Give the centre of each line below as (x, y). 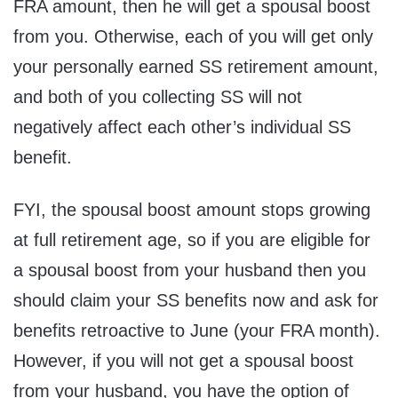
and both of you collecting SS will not (158, 97)
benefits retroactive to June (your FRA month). (197, 331)
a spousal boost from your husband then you (190, 271)
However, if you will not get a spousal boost (183, 361)
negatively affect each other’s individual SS (182, 127)
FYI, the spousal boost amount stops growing (192, 210)
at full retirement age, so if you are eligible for (192, 240)
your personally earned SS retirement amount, (196, 67)
